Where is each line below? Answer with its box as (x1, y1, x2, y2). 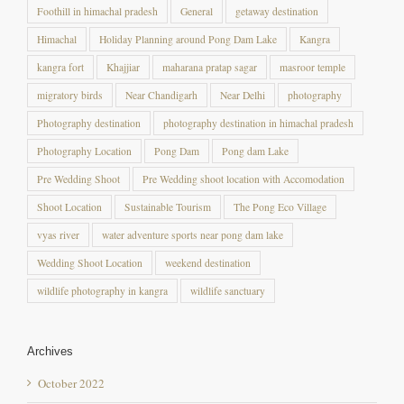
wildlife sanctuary (190, 283, 265, 298)
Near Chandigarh (125, 87, 197, 102)
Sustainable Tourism (124, 199, 211, 214)
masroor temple (280, 60, 345, 74)
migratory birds (37, 87, 103, 102)
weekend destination (165, 255, 251, 270)
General (180, 4, 213, 18)
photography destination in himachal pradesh (163, 115, 353, 130)
